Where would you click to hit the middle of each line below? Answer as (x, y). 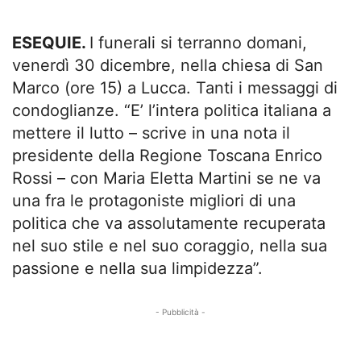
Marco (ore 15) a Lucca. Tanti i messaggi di (175, 88)
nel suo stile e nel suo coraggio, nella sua (170, 246)
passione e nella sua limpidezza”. (137, 268)
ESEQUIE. (51, 43)
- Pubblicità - (180, 312)
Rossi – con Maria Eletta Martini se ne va (166, 178)
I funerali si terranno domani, (198, 43)
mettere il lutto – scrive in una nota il (151, 133)
